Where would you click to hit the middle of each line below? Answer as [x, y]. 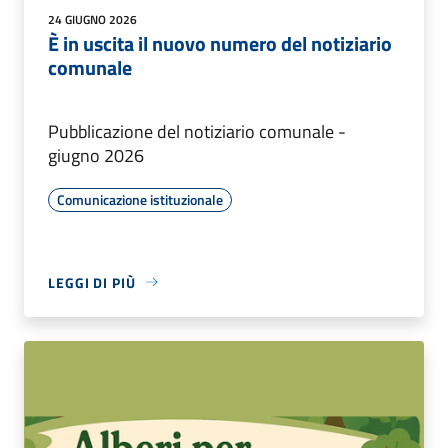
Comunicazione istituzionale [140, 199]
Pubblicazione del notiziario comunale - [197, 131]
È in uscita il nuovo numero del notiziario [220, 43]
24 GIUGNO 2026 [92, 19]
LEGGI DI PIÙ [92, 282]
